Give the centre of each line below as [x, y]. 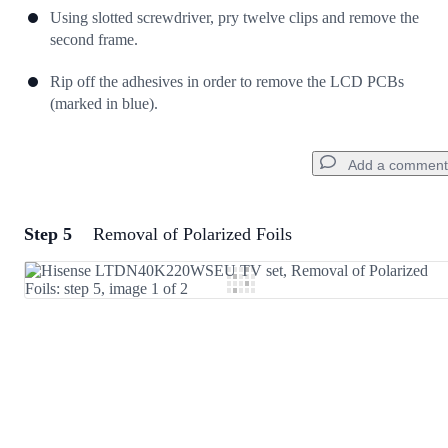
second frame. [94, 40]
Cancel [289, 366]
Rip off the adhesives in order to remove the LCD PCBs [227, 82]
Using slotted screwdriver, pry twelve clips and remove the [234, 18]
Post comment [375, 366]
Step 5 [48, 234]
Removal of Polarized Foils [192, 234]
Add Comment [104, 284]
